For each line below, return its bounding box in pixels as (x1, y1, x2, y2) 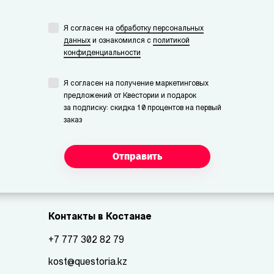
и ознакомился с (91, 37, 153, 45)
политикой (153, 37, 190, 45)
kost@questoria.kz (48, 257, 127, 267)
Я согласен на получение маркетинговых (64, 80, 209, 87)
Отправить (112, 150, 162, 162)
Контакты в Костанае (48, 212, 152, 222)
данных (64, 37, 91, 45)
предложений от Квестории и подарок (64, 92, 196, 100)
